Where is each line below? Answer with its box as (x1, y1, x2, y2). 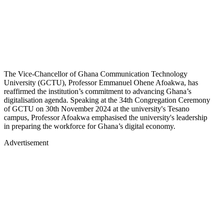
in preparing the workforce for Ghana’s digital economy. (4, 122, 175, 130)
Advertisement (4, 138, 48, 147)
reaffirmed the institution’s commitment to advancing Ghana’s (4, 87, 191, 95)
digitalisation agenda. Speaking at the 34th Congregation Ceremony (4, 95, 210, 104)
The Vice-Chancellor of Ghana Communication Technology (4, 69, 187, 78)
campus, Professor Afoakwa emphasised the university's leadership (4, 113, 207, 122)
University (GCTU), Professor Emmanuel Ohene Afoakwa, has (4, 78, 198, 87)
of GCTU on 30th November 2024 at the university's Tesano (4, 104, 189, 113)
